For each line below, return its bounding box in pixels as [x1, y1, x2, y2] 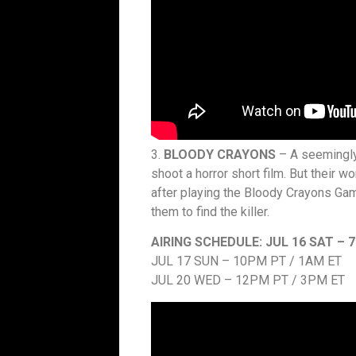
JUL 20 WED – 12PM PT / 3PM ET [151, 273, 345, 288]
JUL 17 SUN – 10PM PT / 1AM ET [151, 253, 342, 269]
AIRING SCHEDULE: [151, 234, 262, 250]
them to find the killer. [151, 203, 269, 219]
